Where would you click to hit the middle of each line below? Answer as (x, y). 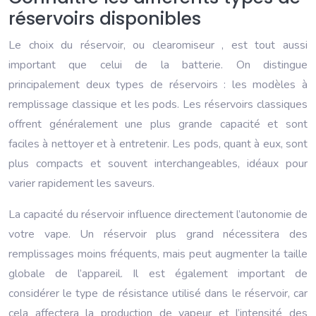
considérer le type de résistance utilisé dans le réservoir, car (158, 294)
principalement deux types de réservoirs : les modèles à (158, 85)
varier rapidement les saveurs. (81, 184)
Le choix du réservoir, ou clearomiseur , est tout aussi (158, 45)
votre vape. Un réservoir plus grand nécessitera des (158, 235)
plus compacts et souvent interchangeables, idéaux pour (158, 164)
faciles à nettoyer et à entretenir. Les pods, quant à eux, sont (158, 144)
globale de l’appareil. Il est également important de (158, 274)
